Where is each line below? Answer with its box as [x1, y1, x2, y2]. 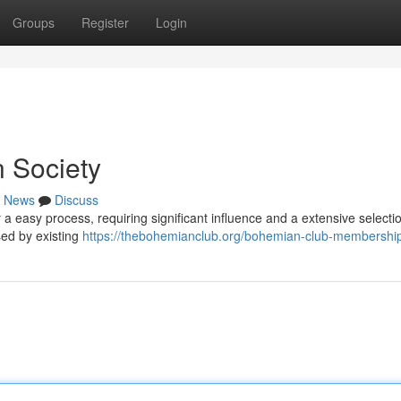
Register [81, 13, 129, 31]
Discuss [55, 191, 98, 209]
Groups [13, 13, 55, 31]
